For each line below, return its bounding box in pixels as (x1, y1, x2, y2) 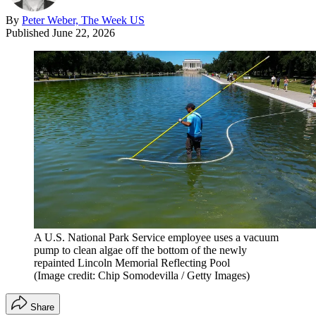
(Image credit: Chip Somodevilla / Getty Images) (34, 269, 250, 281)
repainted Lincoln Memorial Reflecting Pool (34, 256, 230, 269)
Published (6, 26, 52, 39)
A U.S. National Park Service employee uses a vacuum (34, 231, 279, 243)
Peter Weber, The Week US (22, 13, 145, 26)
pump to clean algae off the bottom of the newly (34, 243, 247, 256)
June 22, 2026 (52, 26, 115, 39)
